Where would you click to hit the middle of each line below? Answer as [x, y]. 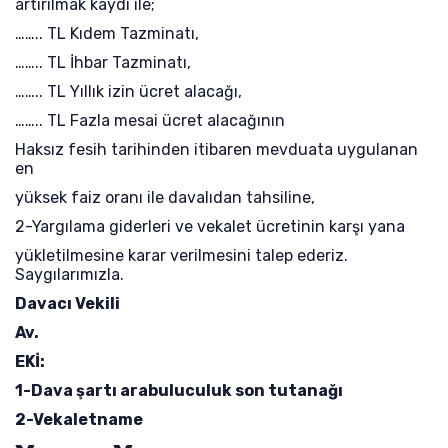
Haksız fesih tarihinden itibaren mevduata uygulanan [216, 149]
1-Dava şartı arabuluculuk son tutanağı [179, 390]
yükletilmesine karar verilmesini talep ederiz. [181, 255]
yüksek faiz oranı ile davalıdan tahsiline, [165, 197]
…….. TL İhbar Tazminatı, [103, 62]
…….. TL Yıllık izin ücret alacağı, [128, 91]
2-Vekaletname [79, 419]
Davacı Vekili [67, 303]
